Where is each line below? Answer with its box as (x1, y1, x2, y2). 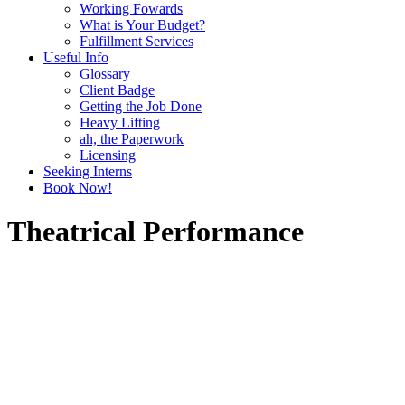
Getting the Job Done (80, 99, 202, 114)
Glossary (80, 66, 130, 81)
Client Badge (80, 82, 155, 98)
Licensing (80, 147, 136, 163)
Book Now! (43, 180, 112, 195)
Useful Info (43, 50, 108, 65)
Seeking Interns (43, 164, 132, 179)
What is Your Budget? (80, 17, 205, 33)
